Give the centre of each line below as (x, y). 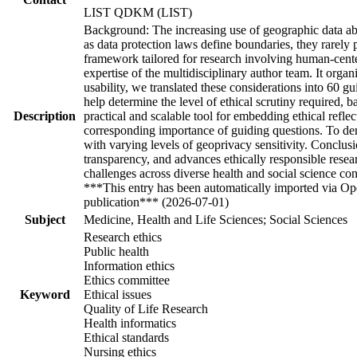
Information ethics (129, 265)
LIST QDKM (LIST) (138, 12)
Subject (45, 219)
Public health (116, 251)
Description (45, 116)
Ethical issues (118, 294)
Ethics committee (127, 280)
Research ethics (123, 237)
